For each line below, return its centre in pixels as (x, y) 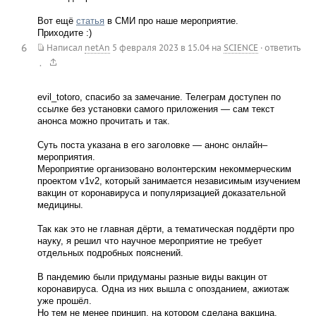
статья (90, 20)
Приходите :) (64, 32)
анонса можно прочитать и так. (103, 121)
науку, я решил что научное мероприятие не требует (150, 241)
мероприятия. (66, 157)
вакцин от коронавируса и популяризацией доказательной (161, 193)
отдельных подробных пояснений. (110, 253)
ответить (282, 48)
